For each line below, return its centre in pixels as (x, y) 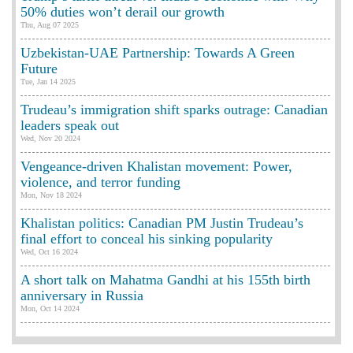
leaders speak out (70, 125)
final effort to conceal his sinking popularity (147, 238)
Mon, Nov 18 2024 (51, 195)
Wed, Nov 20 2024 (50, 138)
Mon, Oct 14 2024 (50, 308)
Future (39, 68)
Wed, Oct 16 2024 (49, 251)
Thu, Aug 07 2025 (50, 24)
